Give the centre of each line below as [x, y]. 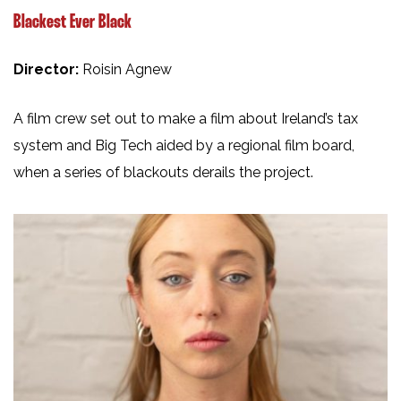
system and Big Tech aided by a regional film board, [184, 146]
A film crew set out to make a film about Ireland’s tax [186, 119]
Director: [48, 70]
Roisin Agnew [127, 70]
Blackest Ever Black [73, 23]
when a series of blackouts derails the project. [163, 173]
